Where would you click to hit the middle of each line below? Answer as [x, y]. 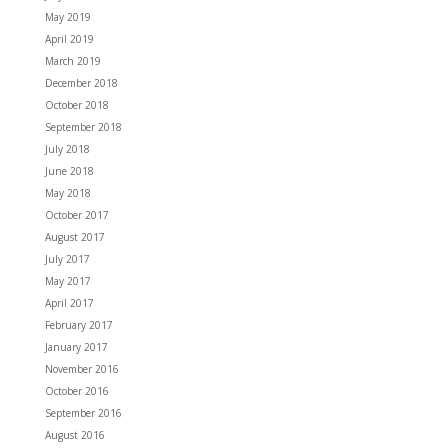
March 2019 [72, 61]
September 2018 [83, 127]
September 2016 [83, 413]
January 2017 [76, 347]
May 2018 [67, 193]
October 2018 [76, 105]
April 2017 [69, 303]
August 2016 [74, 435]
